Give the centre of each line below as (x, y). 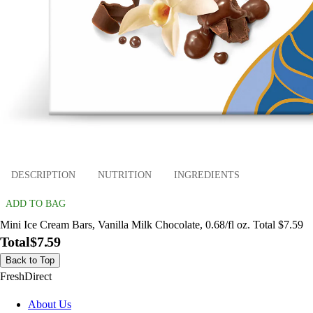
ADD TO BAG (36, 204)
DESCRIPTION (43, 175)
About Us (50, 305)
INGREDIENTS (207, 175)
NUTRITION (125, 175)
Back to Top (30, 261)
